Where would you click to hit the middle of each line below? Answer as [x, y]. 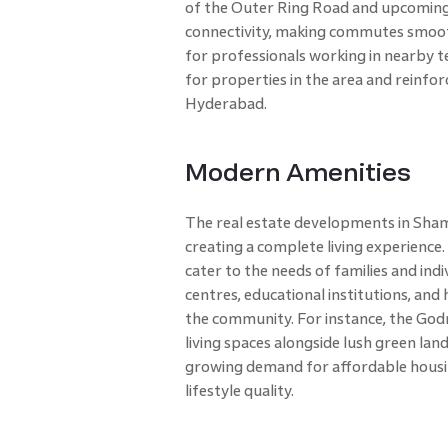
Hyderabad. [225, 104]
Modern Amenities [297, 173]
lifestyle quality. [239, 391]
